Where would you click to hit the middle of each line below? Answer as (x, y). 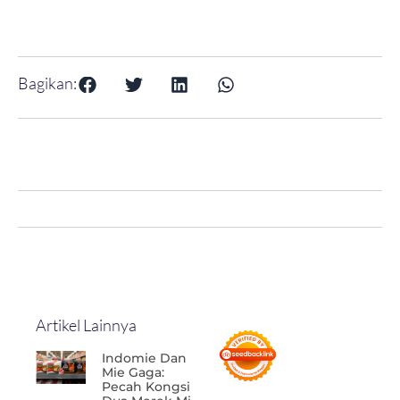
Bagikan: (47, 83)
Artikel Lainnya (86, 325)
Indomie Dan (144, 358)
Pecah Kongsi (146, 387)
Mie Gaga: (133, 373)
